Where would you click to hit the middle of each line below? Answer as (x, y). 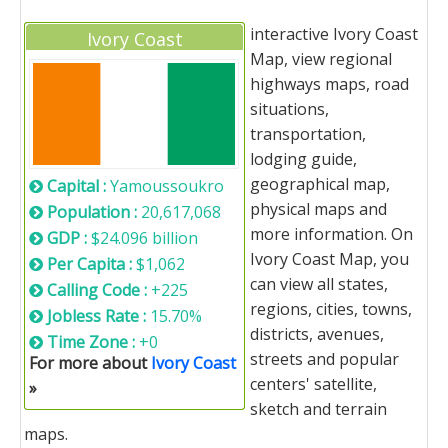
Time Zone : (93, 342)
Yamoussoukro (167, 186)
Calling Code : (99, 290)
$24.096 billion (144, 238)
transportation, (308, 134)
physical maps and (318, 209)
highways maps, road (329, 84)
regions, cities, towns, (331, 309)
